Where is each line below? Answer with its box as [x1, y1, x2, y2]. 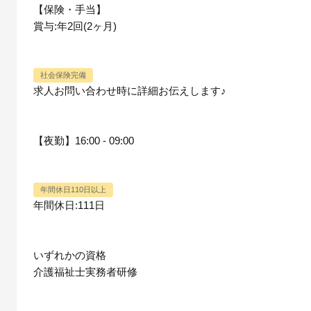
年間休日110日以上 [40, 185, 106, 194]
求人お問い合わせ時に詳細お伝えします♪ [33, 85, 226, 97]
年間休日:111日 [33, 199, 105, 212]
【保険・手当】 [33, 3, 106, 16]
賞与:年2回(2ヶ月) [33, 20, 117, 33]
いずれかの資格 [33, 249, 106, 262]
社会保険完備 [40, 71, 86, 80]
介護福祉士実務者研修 [33, 266, 137, 278]
